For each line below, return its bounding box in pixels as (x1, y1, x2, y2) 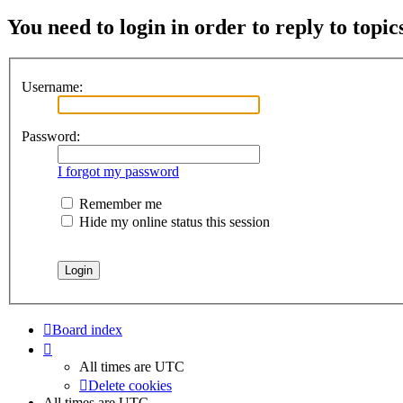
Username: (22, 78, 83, 94)
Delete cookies (88, 377, 172, 393)
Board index (52, 321, 122, 337)
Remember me (76, 195, 162, 211)
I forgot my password (58, 163, 179, 179)
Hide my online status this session (76, 213, 270, 229)
